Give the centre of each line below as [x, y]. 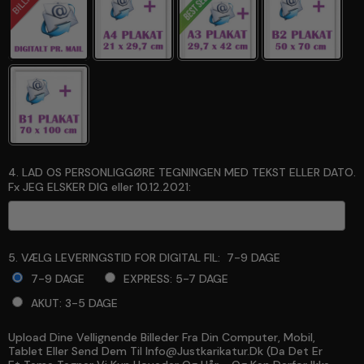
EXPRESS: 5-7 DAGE [176, 279]
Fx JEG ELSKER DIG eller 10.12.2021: [100, 187]
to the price [147, 345]
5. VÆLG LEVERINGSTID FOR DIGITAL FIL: [114, 258]
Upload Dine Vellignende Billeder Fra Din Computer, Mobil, [162, 338]
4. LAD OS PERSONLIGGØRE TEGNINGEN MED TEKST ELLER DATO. [182, 173]
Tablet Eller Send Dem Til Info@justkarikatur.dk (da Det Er [165, 351]
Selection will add [67, 345]
